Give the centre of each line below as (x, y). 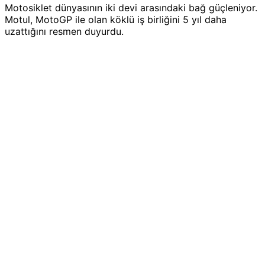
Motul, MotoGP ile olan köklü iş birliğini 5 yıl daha (116, 20)
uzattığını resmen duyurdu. (64, 32)
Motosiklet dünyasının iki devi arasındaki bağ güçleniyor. (131, 8)
